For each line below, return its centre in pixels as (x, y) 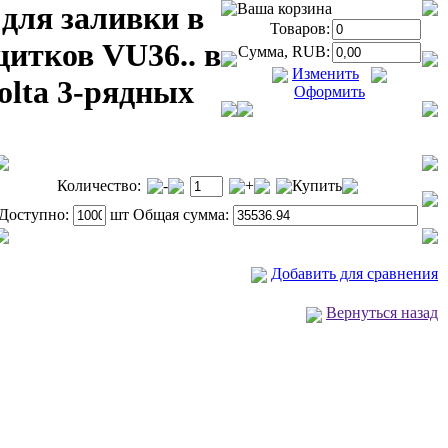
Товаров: (300, 28)
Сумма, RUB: (284, 51)
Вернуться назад (382, 313)
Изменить (325, 73)
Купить (317, 185)
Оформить (329, 92)
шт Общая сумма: (169, 214)
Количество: (99, 185)
